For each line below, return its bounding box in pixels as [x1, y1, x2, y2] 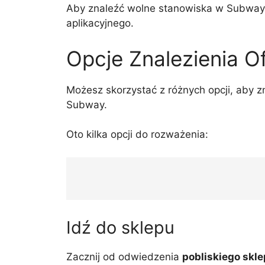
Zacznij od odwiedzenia [66, 250, 182, 263]
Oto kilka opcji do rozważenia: [66, 128, 208, 140]
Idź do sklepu [66, 216, 174, 238]
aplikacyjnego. [66, 17, 134, 29]
